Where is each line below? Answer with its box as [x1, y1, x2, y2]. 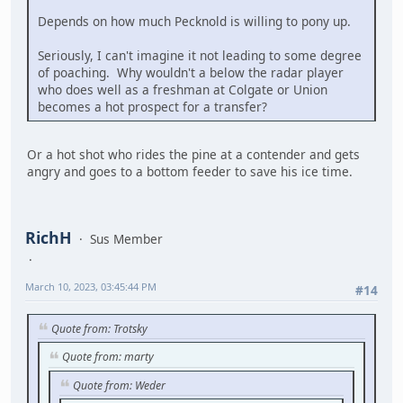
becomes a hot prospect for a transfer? [38, 97, 267, 115]
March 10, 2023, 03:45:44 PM [25, 280, 157, 294]
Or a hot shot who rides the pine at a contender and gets [27, 145, 360, 163]
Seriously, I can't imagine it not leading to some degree [38, 46, 362, 64]
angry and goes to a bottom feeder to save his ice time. [27, 162, 353, 180]
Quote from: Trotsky [51, 321, 148, 337]
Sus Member [90, 230, 163, 248]
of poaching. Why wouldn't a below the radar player [38, 63, 344, 81]
